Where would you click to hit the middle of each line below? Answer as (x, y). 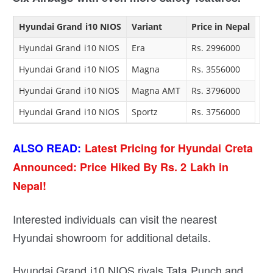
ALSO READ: (49, 148)
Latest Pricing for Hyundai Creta (168, 148)
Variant (147, 27)
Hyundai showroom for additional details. (112, 237)
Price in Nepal (221, 27)
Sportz (145, 112)
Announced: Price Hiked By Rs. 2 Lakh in (121, 167)
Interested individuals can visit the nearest (115, 219)
